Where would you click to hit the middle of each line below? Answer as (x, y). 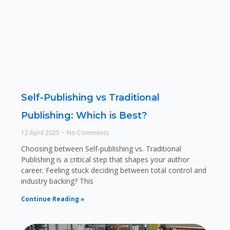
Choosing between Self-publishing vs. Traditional (101, 149)
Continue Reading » (53, 199)
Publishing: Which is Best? (84, 116)
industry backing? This (57, 181)
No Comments (87, 133)
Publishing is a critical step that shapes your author (105, 160)
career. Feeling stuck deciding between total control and (113, 170)
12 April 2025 (41, 133)
